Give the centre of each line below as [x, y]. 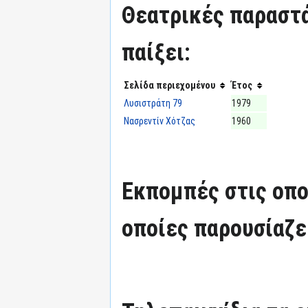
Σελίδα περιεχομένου [169, 85]
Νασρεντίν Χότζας [159, 121]
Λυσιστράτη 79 [153, 103]
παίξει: [156, 52]
